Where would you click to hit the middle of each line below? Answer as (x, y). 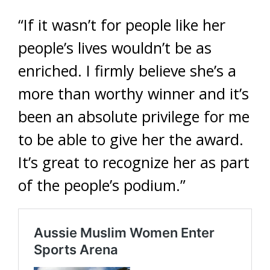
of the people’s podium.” (102, 185)
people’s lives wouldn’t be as (115, 48)
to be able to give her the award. (131, 139)
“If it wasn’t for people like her (122, 25)
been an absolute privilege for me (134, 116)
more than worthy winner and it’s (133, 93)
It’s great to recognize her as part (134, 162)
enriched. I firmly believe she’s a (127, 71)
